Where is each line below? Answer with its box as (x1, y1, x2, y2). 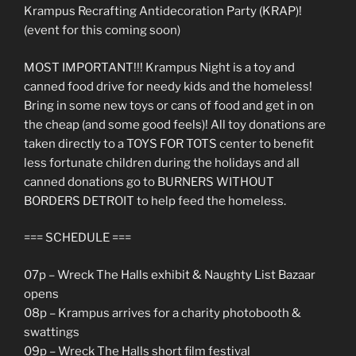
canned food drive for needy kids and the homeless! (24, 79, 312, 94)
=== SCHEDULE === (24, 230, 131, 246)
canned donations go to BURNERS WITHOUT (24, 174, 274, 189)
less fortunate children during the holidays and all (24, 155, 300, 170)
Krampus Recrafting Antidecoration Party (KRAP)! (24, 4, 302, 19)
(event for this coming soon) (24, 23, 180, 38)
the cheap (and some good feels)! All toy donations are (24, 117, 326, 132)
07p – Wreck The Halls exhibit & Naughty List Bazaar (24, 267, 315, 282)
